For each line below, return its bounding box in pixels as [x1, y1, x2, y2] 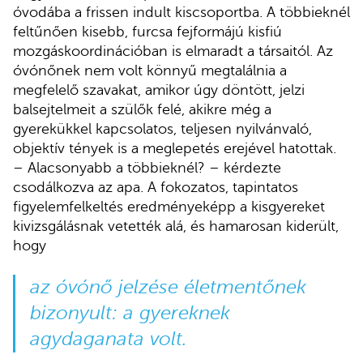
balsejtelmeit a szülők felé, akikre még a [13, 100, 271, 117]
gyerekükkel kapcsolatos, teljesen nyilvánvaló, [13, 120, 312, 137]
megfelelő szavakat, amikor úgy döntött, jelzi [13, 81, 305, 98]
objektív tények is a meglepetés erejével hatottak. [13, 139, 336, 156]
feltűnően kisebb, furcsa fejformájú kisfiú [13, 23, 282, 40]
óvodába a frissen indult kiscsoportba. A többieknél [13, 3, 350, 20]
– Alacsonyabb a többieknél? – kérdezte [13, 159, 281, 176]
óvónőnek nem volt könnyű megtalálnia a [13, 62, 287, 79]
